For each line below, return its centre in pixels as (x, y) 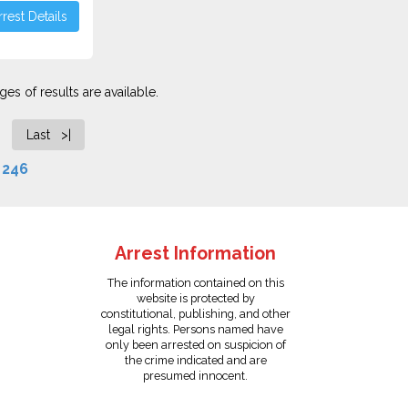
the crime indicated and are (195, 360)
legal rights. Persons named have (195, 329)
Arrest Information (196, 254)
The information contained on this (195, 283)
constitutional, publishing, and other (195, 314)
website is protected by (195, 298)
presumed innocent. (196, 376)
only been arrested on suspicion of (195, 345)
